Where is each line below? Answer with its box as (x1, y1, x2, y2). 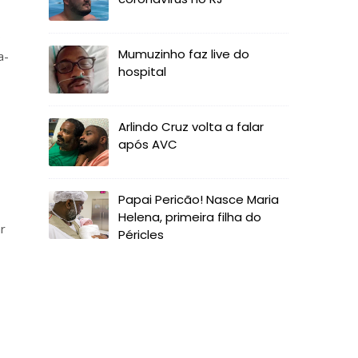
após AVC (118, 136, 177, 153)
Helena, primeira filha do (118, 209, 261, 225)
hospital (118, 63, 166, 80)
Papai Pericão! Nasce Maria (118, 191, 279, 208)
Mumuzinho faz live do (118, 46, 249, 62)
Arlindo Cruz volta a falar (118, 118, 264, 135)
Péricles (118, 226, 164, 243)
